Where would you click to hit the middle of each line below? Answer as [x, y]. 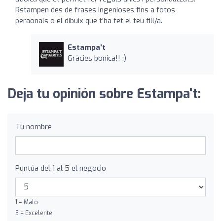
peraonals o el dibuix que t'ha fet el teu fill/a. [89, 20]
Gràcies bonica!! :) [97, 58]
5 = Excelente [34, 213]
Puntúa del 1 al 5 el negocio [61, 168]
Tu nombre [34, 127]
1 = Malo [27, 202]
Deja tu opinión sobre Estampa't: [104, 94]
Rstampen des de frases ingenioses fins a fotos [95, 10]
